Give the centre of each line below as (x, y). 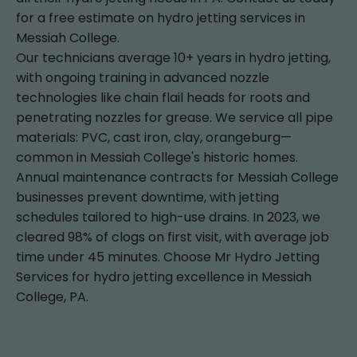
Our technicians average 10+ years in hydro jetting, (173, 58)
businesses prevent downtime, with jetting (147, 197)
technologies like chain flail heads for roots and (163, 98)
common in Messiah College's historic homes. (157, 157)
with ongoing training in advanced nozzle (143, 78)
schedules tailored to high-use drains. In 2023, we (168, 217)
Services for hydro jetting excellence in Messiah (164, 277)
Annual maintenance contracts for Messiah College (177, 177)
